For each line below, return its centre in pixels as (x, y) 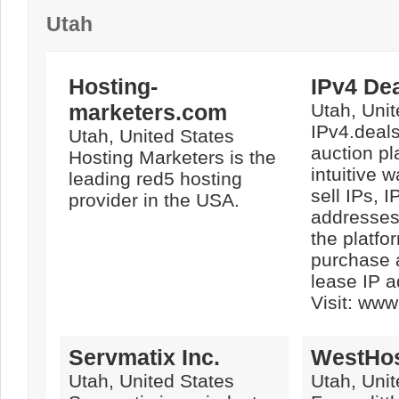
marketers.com (148, 112)
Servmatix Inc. (144, 357)
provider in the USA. (154, 200)
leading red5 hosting (155, 179)
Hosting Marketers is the (172, 157)
